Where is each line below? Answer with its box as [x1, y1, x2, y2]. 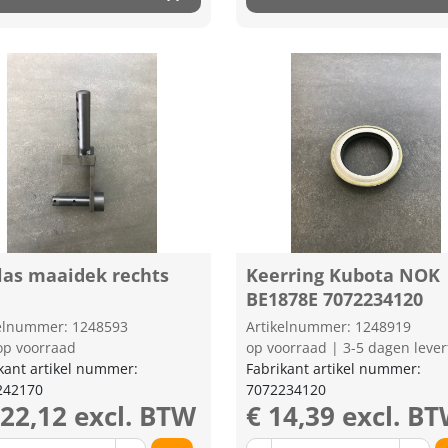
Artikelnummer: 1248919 [246, 317, 412, 336]
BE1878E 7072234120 [246, 287, 424, 311]
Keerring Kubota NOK [246, 263, 441, 287]
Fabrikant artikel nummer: [246, 359, 422, 378]
